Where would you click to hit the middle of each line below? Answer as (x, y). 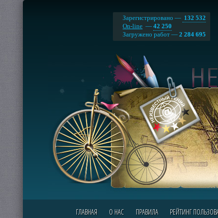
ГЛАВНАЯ (86, 212)
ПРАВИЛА (147, 212)
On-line (133, 26)
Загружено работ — (151, 34)
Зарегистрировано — (153, 18)
